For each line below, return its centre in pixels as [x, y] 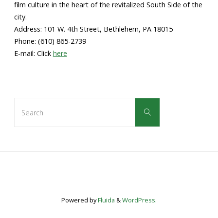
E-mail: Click [33, 54]
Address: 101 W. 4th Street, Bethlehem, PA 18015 [93, 29]
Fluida [106, 200]
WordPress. [139, 200]
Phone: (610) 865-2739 [50, 41]
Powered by [79, 200]
